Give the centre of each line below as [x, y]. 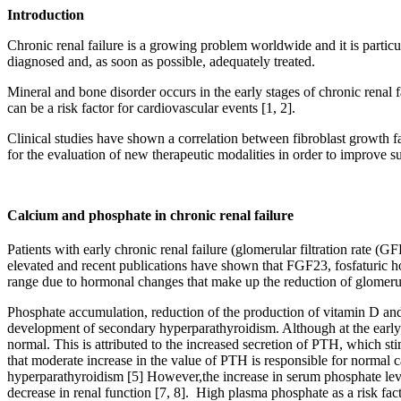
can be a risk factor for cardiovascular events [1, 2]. [151, 107]
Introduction [46, 14]
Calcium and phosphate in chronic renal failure [150, 215]
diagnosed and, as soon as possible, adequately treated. [161, 61]
